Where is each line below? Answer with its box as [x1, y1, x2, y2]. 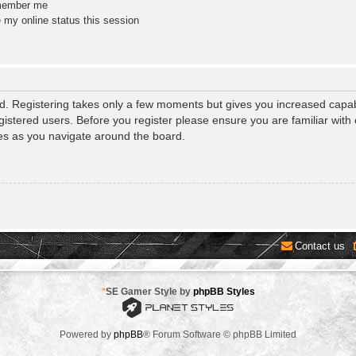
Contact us [295, 239, 345, 252]
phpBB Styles [192, 285, 255, 297]
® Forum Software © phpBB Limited [143, 329, 296, 341]
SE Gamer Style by [105, 285, 193, 297]
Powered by [60, 329, 114, 341]
